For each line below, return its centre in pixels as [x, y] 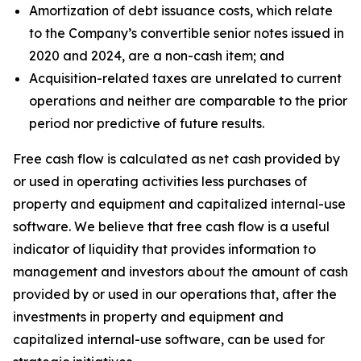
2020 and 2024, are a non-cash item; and [157, 56]
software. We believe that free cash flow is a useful [171, 226]
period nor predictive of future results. [147, 123]
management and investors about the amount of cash [180, 272]
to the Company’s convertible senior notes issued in [187, 33]
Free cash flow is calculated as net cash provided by [176, 159]
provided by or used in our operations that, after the [175, 294]
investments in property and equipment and [148, 317]
